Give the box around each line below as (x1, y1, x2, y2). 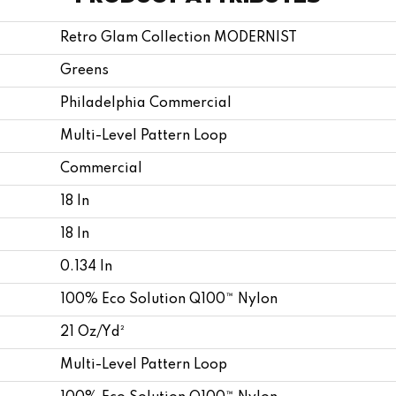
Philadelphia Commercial (60, 95, 232, 110)
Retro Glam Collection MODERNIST (60, 30, 297, 45)
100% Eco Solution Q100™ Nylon (60, 292, 278, 307)
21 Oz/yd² (60, 324, 125, 339)
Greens (60, 63, 109, 78)
